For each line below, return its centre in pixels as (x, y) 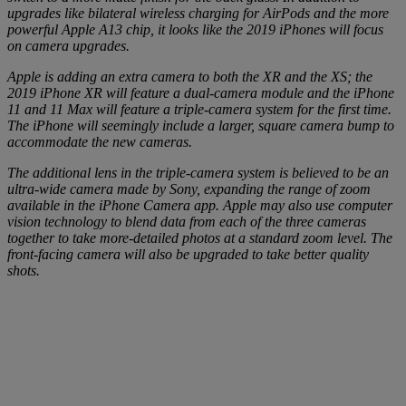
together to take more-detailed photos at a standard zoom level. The (200, 237)
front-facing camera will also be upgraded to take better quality (188, 254)
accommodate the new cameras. (100, 141)
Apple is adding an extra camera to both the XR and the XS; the (190, 76)
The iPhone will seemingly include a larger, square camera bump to (201, 125)
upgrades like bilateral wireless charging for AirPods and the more (198, 13)
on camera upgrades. (68, 45)
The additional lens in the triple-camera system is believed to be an (198, 172)
